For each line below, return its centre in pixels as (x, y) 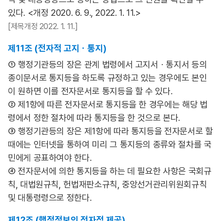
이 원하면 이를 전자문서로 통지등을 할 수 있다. (90, 91)
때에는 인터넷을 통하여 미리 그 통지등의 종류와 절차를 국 (110, 144)
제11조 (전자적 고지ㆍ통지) (57, 48)
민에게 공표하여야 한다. (50, 158)
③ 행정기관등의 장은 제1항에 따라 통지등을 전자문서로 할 (110, 131)
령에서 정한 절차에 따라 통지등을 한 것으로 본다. (94, 118)
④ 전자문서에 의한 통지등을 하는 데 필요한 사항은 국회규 (110, 171)
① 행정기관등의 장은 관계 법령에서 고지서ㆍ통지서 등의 (108, 64)
